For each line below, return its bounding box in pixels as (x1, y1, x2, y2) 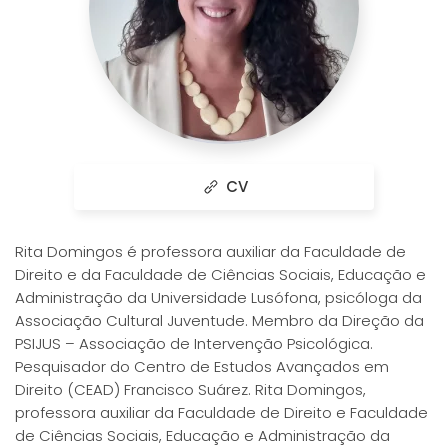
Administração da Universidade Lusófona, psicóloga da (15, 287, 422, 309)
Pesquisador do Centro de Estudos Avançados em (15, 356, 389, 378)
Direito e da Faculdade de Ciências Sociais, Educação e (15, 264, 426, 286)
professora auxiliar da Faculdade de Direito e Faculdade (15, 402, 428, 424)
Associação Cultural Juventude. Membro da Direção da (15, 310, 424, 332)
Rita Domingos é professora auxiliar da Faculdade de (15, 241, 406, 263)
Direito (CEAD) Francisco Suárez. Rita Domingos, (15, 379, 366, 401)
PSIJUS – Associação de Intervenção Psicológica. (15, 333, 373, 355)
